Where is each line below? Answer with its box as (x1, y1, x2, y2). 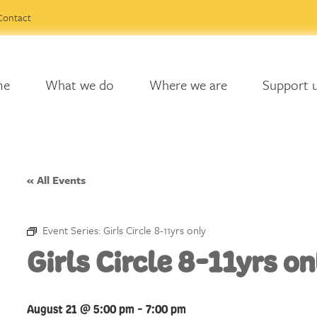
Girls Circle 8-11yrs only (103, 222, 206, 238)
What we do (45, 75, 114, 94)
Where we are (149, 75, 227, 94)
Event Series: (42, 222, 103, 238)
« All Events (27, 172, 86, 188)
